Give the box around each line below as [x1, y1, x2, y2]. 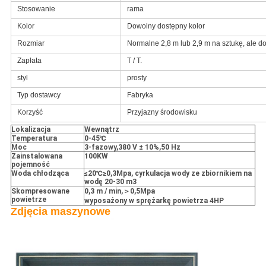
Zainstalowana [11, 152, 62, 161]
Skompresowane [11, 187, 69, 196]
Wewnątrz [84, 125, 119, 134]
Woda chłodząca [11, 169, 69, 178]
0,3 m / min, [84, 187, 123, 196]
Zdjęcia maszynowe [10, 205, 110, 218]
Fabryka [126, 91, 153, 100]
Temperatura [11, 134, 57, 143]
